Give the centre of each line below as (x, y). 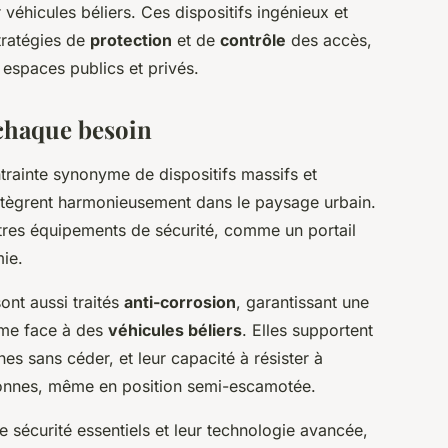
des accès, (329, 40)
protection (131, 40)
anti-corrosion (180, 302)
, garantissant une (302, 302)
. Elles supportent (307, 330)
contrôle (253, 40)
